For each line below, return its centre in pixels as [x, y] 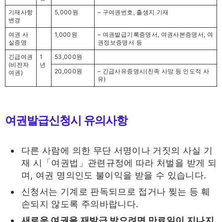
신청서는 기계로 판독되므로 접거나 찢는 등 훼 [116, 192]
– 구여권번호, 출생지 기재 [133, 12]
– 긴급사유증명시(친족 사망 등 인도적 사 [154, 71]
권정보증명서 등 [120, 42]
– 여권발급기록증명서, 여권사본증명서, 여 [156, 34]
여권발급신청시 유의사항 [66, 120]
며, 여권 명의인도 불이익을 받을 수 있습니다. [114, 175]
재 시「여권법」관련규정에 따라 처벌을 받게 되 [119, 163]
